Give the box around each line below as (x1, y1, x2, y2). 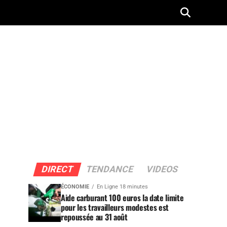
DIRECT (40, 164, 74, 174)
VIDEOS (144, 164, 179, 174)
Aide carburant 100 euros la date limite (61, 192, 184, 204)
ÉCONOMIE (61, 183, 89, 190)
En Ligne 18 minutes (97, 183, 148, 190)
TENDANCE (84, 164, 135, 174)
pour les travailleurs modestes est (61, 201, 169, 213)
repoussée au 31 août (61, 211, 128, 223)
